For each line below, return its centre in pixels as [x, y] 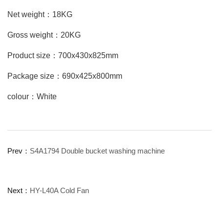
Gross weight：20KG [44, 35]
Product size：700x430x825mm [63, 56]
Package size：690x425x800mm [65, 76]
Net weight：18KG [40, 15]
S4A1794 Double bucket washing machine [97, 151]
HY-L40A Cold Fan [59, 191]
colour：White [32, 97]
